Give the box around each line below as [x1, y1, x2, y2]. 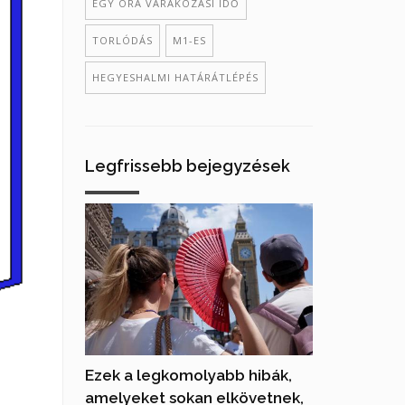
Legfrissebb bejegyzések [84, 156, 290, 175]
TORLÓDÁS [91, 33, 153, 47]
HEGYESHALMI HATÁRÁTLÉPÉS [91, 71, 259, 84]
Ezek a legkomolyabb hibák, [84, 365, 292, 384]
